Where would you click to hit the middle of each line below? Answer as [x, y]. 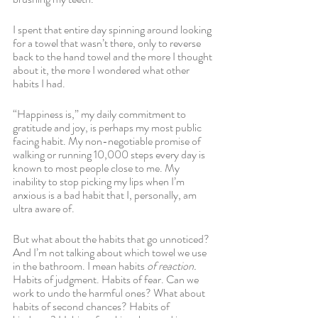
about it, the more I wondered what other [102, 70]
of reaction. [172, 266]
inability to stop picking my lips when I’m [100, 181]
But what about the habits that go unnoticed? [112, 239]
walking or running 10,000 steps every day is [110, 154]
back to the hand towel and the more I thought [114, 56]
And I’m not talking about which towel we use [111, 252]
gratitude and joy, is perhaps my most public [108, 127]
